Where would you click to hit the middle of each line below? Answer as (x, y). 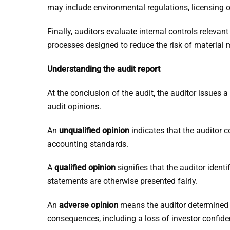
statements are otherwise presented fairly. (122, 181)
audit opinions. (74, 106)
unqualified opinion (94, 130)
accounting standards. (88, 144)
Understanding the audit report (104, 69)
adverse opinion (89, 205)
